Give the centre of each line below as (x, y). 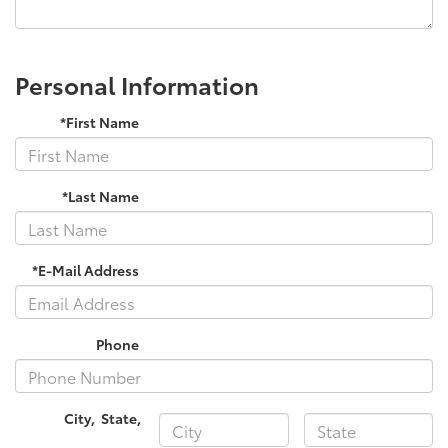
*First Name (100, 122)
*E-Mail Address (86, 270)
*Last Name (101, 196)
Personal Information (137, 84)
